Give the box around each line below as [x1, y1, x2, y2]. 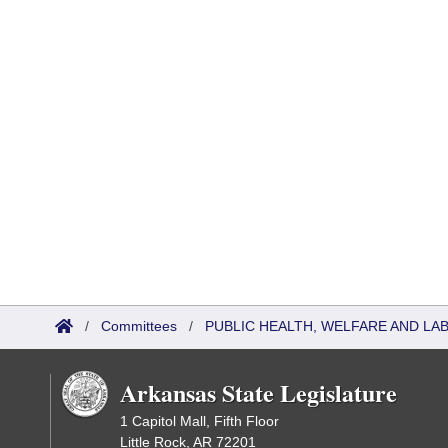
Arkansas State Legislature [120, 375, 397, 410]
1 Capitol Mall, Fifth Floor [120, 413, 279, 429]
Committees [101, 318, 177, 334]
